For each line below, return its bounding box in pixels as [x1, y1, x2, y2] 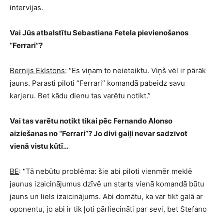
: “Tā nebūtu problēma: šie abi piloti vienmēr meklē [19, 167, 192, 176]
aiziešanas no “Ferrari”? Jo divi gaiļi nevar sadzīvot [10, 129, 187, 138]
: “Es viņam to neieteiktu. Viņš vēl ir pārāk [65, 66, 206, 75]
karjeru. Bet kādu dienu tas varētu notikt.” [10, 91, 151, 100]
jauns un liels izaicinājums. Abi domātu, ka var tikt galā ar [10, 192, 203, 201]
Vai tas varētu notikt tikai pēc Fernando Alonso [10, 116, 172, 125]
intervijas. [10, 3, 43, 12]
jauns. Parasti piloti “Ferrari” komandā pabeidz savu [10, 78, 185, 88]
